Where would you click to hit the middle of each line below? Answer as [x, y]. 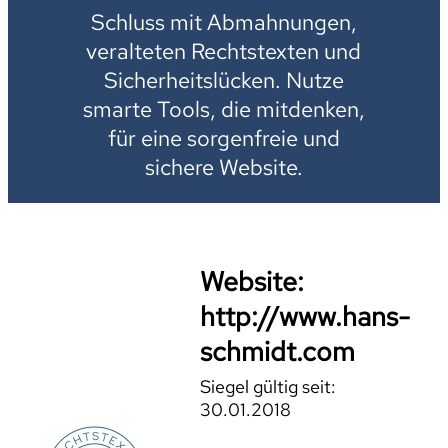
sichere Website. [223, 167]
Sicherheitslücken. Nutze [223, 80]
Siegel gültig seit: [268, 387]
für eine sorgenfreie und [223, 138]
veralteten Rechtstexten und [224, 51]
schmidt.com [278, 351]
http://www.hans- [305, 316]
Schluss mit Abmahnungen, [223, 22]
